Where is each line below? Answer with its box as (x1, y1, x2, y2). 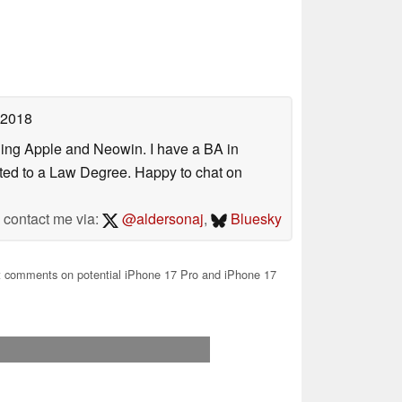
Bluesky (227, 207, 282, 229)
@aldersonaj (118, 207, 204, 229)
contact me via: (4, 207, 103, 229)
